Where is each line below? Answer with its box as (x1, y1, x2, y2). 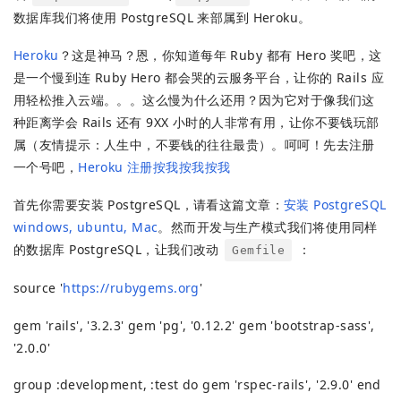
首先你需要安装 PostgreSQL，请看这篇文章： (13, 195, 284, 213)
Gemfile (232, 243, 286, 257)
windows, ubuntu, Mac (13, 218, 158, 235)
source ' (13, 278, 64, 296)
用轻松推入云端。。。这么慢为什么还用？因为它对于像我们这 (13, 91, 375, 109)
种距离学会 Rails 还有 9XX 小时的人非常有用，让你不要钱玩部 (13, 114, 380, 132)
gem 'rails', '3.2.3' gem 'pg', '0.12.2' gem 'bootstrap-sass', (13, 316, 375, 334)
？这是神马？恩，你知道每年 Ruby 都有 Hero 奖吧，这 (58, 47, 382, 64)
